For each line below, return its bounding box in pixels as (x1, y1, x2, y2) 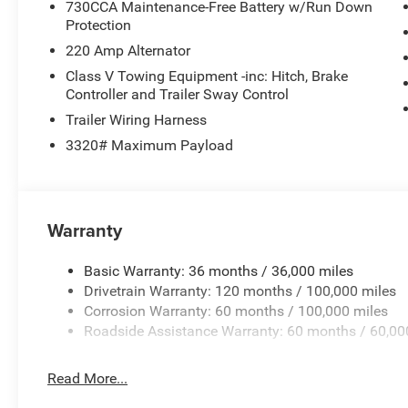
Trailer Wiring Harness (66, 111, 208, 129)
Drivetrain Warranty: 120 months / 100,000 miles (84, 282, 397, 301)
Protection (66, 16, 132, 35)
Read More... (47, 370, 128, 388)
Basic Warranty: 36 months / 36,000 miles (84, 262, 354, 280)
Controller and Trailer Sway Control (66, 86, 290, 104)
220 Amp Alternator (66, 42, 191, 60)
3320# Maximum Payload (66, 137, 234, 155)
